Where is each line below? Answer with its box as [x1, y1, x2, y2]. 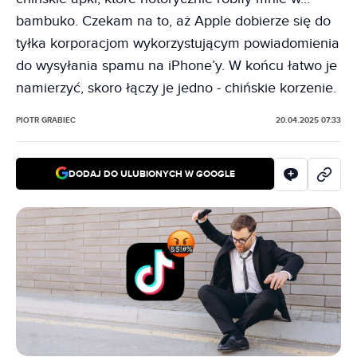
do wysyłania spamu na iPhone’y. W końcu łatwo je [16, 57, 337, 74]
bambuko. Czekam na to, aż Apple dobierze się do [16, 13, 331, 29]
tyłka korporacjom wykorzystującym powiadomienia [16, 35, 339, 52]
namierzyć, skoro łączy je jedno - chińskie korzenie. [16, 80, 336, 96]
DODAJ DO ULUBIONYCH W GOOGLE [68, 167, 235, 180]
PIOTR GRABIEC [16, 116, 76, 125]
